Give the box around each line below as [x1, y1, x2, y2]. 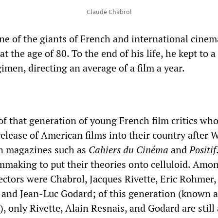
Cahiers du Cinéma [89, 143, 168, 156]
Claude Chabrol [86, 7, 132, 16]
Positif [189, 143, 216, 156]
